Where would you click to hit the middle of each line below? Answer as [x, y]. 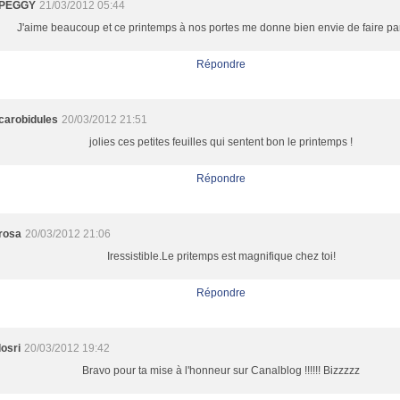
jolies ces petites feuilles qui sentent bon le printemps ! [221, 142]
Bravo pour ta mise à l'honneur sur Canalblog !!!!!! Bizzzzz [221, 371]
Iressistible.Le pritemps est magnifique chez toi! [221, 256]
